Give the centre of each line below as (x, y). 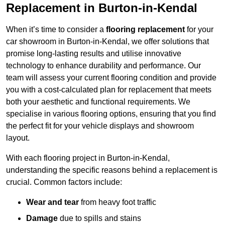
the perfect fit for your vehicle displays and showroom (100, 126)
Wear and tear (52, 202)
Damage (42, 218)
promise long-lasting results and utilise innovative (94, 54)
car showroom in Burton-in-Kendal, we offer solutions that (107, 42)
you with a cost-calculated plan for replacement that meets (109, 90)
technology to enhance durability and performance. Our (103, 66)
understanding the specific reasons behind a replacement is (112, 170)
